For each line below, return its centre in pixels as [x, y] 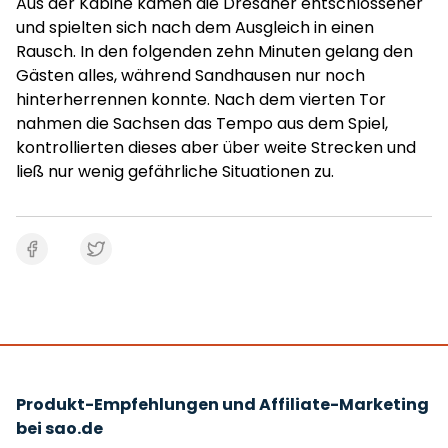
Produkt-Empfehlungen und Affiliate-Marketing [222, 404]
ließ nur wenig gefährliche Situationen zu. [175, 171]
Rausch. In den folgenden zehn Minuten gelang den [214, 51]
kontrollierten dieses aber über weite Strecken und [216, 147]
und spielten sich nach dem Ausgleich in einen [195, 27]
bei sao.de [59, 428]
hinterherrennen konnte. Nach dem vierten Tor [201, 99]
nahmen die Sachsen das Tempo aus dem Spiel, [202, 123]
